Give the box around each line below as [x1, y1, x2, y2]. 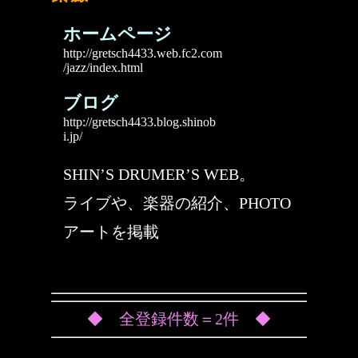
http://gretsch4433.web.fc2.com [63, 46, 222, 60]
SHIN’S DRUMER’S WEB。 [63, 165, 255, 183]
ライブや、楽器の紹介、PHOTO [63, 194, 291, 212]
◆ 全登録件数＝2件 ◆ [87, 310, 271, 328]
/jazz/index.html [63, 61, 143, 74]
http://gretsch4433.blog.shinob [63, 115, 216, 129]
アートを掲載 [63, 223, 159, 241]
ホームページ [63, 24, 172, 44]
